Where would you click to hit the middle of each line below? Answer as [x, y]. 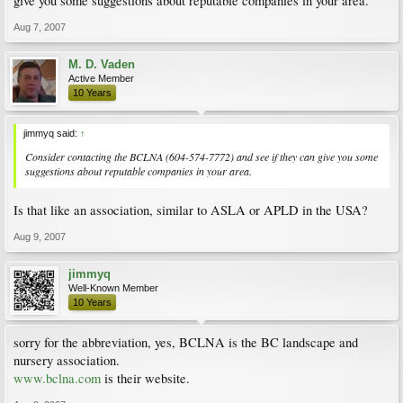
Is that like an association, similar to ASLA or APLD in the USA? [191, 210]
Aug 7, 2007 [40, 27]
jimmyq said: [52, 133]
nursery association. [67, 360]
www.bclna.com [57, 378]
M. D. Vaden [102, 64]
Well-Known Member [113, 287]
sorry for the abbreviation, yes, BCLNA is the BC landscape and [186, 342]
